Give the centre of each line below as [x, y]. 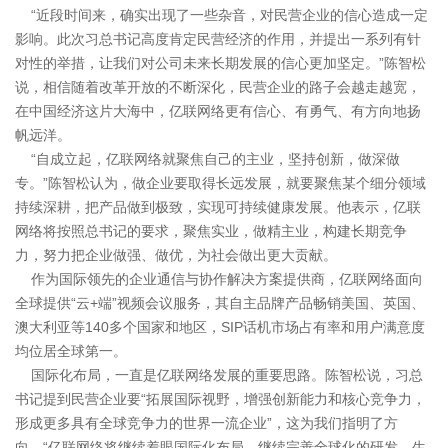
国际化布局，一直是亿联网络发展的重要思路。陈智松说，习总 [219, 375]
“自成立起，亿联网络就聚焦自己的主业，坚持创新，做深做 [207, 159]
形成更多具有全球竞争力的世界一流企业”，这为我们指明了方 [206, 423]
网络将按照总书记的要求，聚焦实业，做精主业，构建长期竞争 [211, 231]
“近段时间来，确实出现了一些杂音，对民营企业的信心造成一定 [221, 15]
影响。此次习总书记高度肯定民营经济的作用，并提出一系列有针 [218, 39]
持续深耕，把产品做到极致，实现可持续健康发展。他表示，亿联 [218, 207]
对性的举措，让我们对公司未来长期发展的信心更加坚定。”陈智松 [220, 63]
